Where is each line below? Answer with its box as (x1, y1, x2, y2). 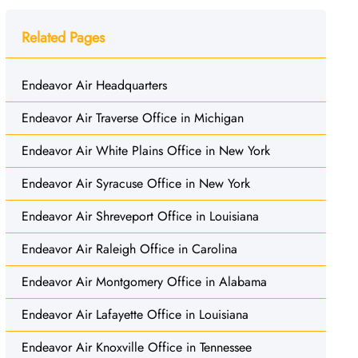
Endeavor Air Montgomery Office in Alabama (21, 272, 267, 291)
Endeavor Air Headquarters (21, 75, 167, 94)
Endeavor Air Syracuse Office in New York (21, 173, 250, 193)
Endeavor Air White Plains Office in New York (21, 141, 270, 160)
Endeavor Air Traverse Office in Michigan (21, 108, 244, 127)
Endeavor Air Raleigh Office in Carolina (21, 239, 237, 258)
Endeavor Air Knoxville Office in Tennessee (21, 337, 252, 356)
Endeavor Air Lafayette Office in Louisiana (21, 304, 249, 324)
